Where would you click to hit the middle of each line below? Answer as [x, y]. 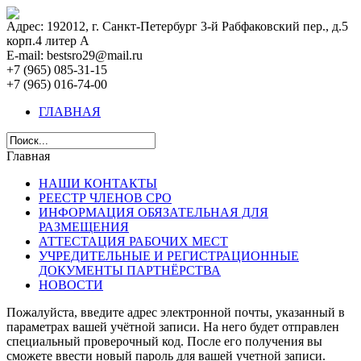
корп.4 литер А [48, 41]
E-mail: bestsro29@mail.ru [75, 55]
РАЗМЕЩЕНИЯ [84, 227]
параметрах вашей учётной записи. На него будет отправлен [173, 327]
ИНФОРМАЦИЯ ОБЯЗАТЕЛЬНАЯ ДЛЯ [154, 212]
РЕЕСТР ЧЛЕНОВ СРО [105, 198]
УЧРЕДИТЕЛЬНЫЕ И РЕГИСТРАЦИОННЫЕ [169, 256]
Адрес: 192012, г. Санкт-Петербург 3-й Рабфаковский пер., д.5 [177, 26]
